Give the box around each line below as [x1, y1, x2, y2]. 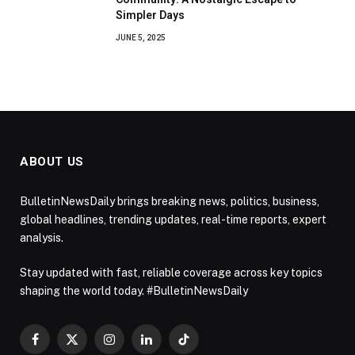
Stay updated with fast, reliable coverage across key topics [20, 266, 323, 280]
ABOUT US [20, 155, 84, 170]
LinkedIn [145, 339, 189, 353]
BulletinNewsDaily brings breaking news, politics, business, [20, 195, 319, 208]
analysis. [20, 231, 63, 245]
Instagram [108, 339, 161, 353]
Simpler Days [116, 9, 185, 22]
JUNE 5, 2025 [116, 33, 166, 43]
